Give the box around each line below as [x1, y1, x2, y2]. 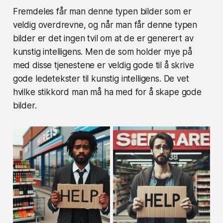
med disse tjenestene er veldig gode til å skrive [12, 60, 194, 70]
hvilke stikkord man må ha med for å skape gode [12, 87, 202, 97]
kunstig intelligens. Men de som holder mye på [12, 46, 193, 57]
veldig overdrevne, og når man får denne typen [12, 19, 198, 30]
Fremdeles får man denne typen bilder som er [12, 6, 192, 16]
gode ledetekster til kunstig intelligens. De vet [12, 73, 189, 84]
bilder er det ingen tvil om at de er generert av [12, 33, 194, 43]
